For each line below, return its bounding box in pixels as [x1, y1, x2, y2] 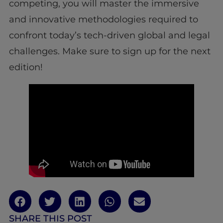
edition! [8, 62, 43, 73]
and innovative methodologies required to [8, 14, 198, 25]
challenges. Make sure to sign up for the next [8, 46, 211, 57]
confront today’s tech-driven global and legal [8, 30, 210, 41]
